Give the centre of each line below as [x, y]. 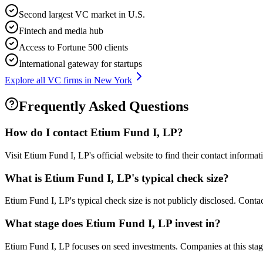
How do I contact [48, 133]
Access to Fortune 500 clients [73, 47]
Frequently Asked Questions [104, 107]
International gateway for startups [80, 63]
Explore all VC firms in [49, 80]
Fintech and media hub [61, 31]
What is [25, 178]
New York [113, 80]
